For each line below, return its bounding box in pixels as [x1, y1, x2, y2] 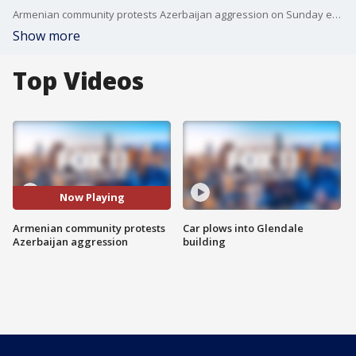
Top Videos [13, 64, 144, 97]
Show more [13, 27, 80, 44]
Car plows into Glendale [183, 220, 304, 235]
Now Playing [59, 190, 125, 205]
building [183, 234, 226, 249]
